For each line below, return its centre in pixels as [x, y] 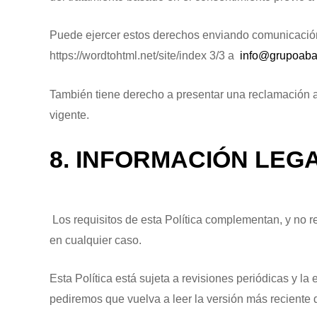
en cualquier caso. [96, 240]
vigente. [69, 115]
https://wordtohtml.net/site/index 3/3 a [143, 56]
